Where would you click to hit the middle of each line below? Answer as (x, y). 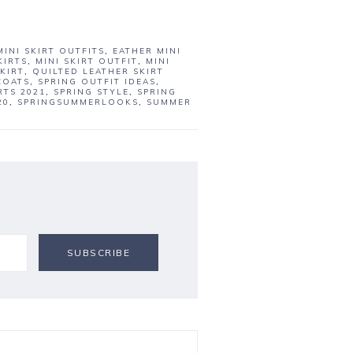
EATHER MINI (147, 51)
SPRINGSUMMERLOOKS (78, 102)
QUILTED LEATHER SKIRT (98, 72)
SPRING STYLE (91, 92)
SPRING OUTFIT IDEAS (97, 82)
